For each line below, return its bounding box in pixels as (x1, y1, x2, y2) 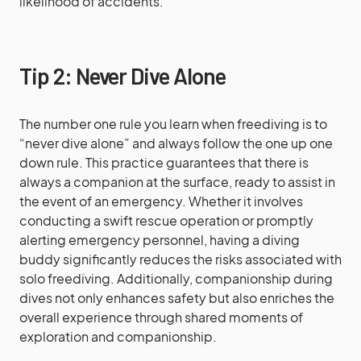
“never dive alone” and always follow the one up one (19, 135, 333, 151)
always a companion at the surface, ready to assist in (19, 173, 335, 190)
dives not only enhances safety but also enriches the (19, 289, 334, 306)
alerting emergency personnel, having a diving (19, 231, 300, 248)
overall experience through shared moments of (19, 309, 303, 326)
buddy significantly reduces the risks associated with (19, 251, 342, 268)
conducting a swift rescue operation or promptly (19, 212, 313, 229)
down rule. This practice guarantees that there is (19, 154, 309, 171)
